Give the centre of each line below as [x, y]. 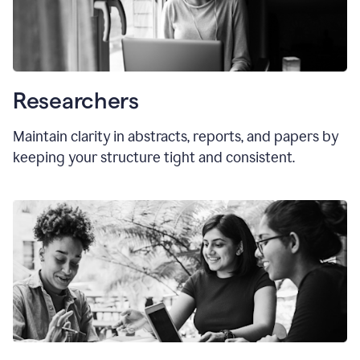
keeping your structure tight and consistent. [154, 158]
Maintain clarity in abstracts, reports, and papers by [176, 137]
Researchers [76, 101]
